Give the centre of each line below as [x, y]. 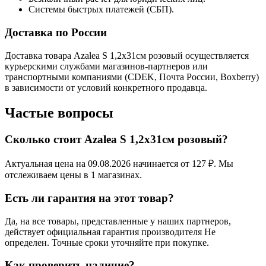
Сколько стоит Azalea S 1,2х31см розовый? [116, 139]
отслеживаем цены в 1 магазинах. [73, 175]
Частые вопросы [59, 113]
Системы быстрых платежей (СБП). [101, 9]
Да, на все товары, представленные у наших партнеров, [118, 221]
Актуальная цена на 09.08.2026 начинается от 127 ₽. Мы [119, 164]
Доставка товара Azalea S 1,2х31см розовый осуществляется [127, 55]
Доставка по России [56, 32]
